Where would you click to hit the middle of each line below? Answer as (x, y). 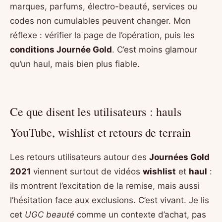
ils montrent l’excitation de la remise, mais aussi (105, 186)
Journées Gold (179, 157)
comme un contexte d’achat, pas (140, 214)
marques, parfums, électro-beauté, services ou (104, 7)
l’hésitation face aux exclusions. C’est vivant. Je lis (110, 200)
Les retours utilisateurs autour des (80, 157)
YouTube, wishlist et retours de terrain (101, 133)
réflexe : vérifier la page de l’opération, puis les (102, 35)
